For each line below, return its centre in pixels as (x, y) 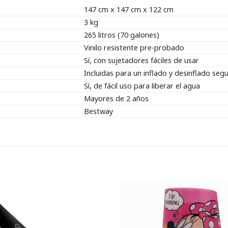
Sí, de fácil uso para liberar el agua (142, 85)
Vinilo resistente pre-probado (134, 47)
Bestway (99, 111)
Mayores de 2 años (117, 98)
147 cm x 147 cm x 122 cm (129, 9)
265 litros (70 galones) (122, 35)
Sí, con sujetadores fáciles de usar (142, 60)
